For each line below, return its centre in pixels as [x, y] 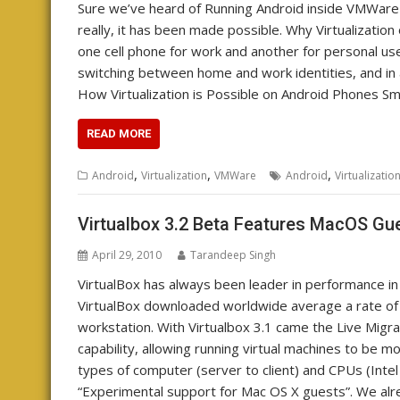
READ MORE [119, 133]
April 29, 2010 [127, 255]
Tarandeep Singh [233, 255]
